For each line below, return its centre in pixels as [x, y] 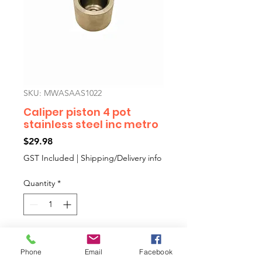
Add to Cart [94, 241]
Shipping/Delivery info [121, 158]
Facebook [156, 251]
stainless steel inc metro [91, 124]
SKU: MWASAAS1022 [63, 93]
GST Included [49, 158]
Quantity [39, 183]
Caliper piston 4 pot [77, 112]
